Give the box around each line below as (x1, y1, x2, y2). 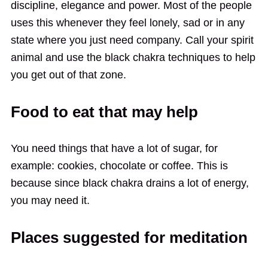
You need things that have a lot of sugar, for (10, 142, 218, 154)
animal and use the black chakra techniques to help (10, 51, 255, 63)
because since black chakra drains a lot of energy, (10, 176, 249, 189)
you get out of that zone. (10, 68, 126, 81)
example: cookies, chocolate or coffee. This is (10, 159, 228, 172)
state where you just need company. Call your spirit (10, 33, 254, 46)
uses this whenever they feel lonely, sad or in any (10, 16, 245, 29)
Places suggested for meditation (10, 228, 248, 246)
